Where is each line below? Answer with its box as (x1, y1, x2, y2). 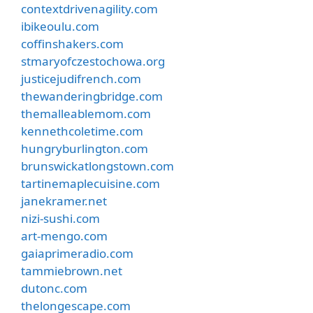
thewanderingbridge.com (21, 87, 163, 104)
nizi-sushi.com (21, 210, 100, 226)
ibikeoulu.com (21, 17, 99, 34)
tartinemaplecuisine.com (21, 175, 160, 191)
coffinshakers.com (21, 35, 124, 52)
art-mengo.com (21, 227, 108, 244)
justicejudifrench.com (21, 70, 141, 87)
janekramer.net (21, 192, 107, 209)
